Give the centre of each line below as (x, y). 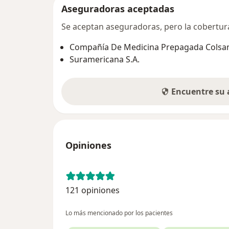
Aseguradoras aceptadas (118, 8)
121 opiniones (93, 190)
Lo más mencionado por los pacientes (119, 213)
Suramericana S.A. (105, 59)
